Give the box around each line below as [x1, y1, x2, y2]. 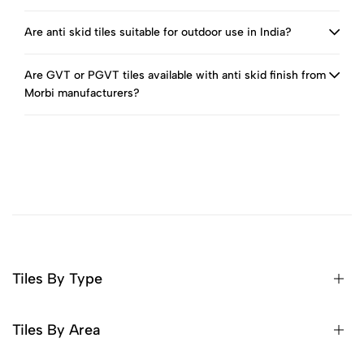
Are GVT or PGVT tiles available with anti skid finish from [24, 68, 326, 82]
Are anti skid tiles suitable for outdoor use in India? [24, 25, 292, 39]
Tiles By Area [12, 321, 100, 339]
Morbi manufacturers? [24, 86, 140, 100]
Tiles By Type [12, 270, 102, 288]
